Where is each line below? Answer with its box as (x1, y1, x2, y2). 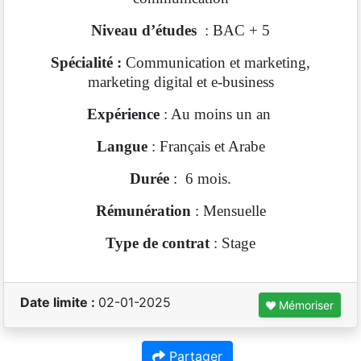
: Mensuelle (190, 202, 266, 219)
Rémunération (95, 202, 191, 219)
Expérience (86, 106, 160, 122)
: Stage (210, 234, 255, 251)
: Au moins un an (159, 106, 275, 122)
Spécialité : (51, 54, 126, 71)
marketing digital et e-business (87, 73, 274, 90)
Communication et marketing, (126, 54, 310, 71)
